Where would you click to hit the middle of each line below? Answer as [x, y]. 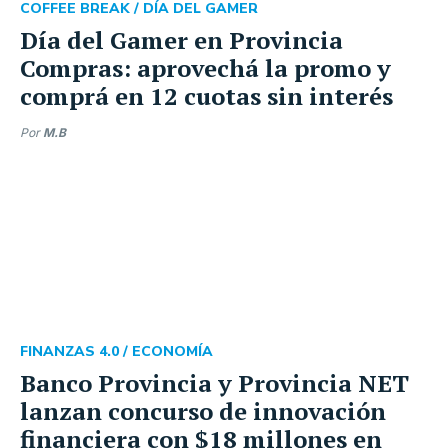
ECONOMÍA [172, 351]
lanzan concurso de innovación [203, 411]
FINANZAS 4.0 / [76, 351]
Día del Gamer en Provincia [181, 40]
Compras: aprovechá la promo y [205, 68]
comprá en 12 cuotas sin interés [206, 96]
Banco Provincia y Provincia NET [214, 383]
